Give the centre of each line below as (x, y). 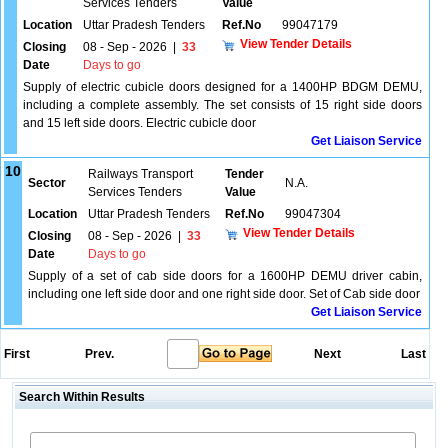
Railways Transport (140, 174)
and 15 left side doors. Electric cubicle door (139, 123)
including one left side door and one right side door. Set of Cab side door (224, 294)
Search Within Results (80, 397)
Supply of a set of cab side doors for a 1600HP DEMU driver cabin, (225, 276)
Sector (47, 183)
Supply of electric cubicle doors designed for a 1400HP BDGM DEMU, (222, 87)
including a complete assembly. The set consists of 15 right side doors (222, 105)
